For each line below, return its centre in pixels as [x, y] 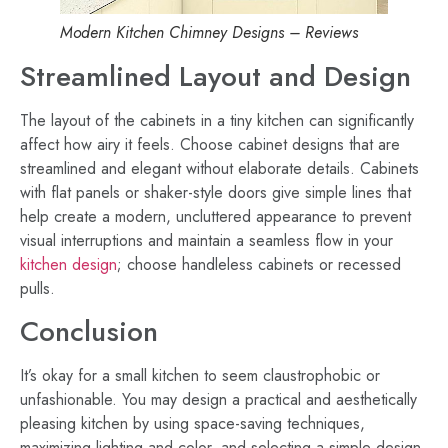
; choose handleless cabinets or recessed [259, 264]
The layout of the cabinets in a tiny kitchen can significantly [217, 120]
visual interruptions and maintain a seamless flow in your [206, 240]
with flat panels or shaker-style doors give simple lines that [215, 192]
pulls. [37, 288]
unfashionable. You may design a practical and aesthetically [218, 400]
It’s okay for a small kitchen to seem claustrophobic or [200, 376]
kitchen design [68, 264]
